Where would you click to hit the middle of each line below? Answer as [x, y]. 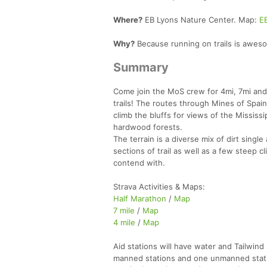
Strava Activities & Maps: [159, 186]
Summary [141, 67]
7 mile [124, 210]
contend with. [139, 162]
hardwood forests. [148, 127]
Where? [128, 19]
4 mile [124, 222]
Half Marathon [140, 198]
